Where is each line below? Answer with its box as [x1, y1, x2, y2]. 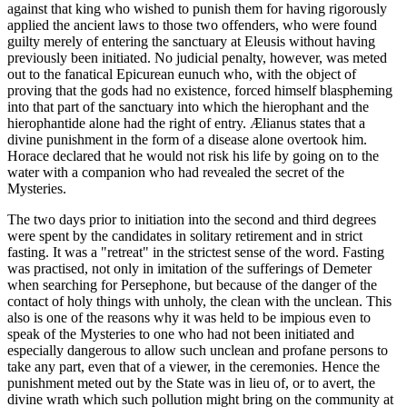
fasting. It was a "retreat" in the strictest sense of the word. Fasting [7, 244, 384, 261]
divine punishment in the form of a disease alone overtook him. [7, 132, 367, 148]
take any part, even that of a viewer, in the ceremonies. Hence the [7, 359, 380, 375]
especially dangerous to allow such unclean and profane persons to [7, 342, 388, 359]
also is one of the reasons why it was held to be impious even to [7, 310, 371, 326]
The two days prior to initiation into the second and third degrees [7, 212, 376, 228]
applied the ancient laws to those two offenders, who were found [7, 17, 377, 34]
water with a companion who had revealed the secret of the [7, 164, 344, 181]
